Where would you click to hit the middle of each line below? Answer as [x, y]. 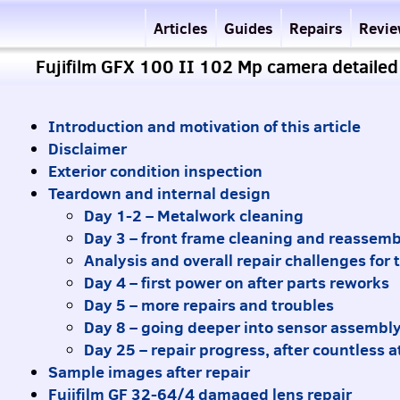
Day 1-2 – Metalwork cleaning [194, 215]
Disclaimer [87, 148]
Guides [249, 28]
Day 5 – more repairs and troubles [209, 304]
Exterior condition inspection [155, 171]
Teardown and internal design [159, 193]
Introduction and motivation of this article [204, 126]
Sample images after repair [149, 371]
